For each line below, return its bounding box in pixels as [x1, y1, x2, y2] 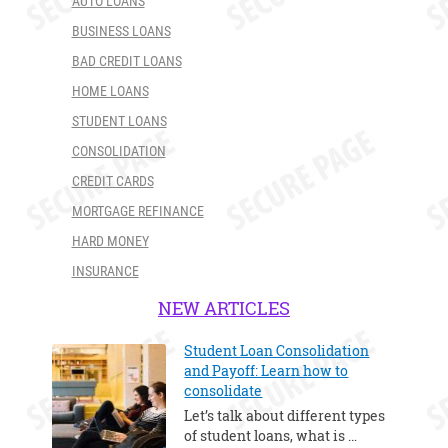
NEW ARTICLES [158, 296, 290, 321]
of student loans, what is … [184, 426, 358, 446]
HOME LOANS [71, 83, 149, 100]
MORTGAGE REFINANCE [71, 203, 204, 220]
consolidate [184, 381, 263, 401]
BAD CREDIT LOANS [71, 53, 182, 70]
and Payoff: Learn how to [184, 361, 349, 381]
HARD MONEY [71, 233, 149, 250]
